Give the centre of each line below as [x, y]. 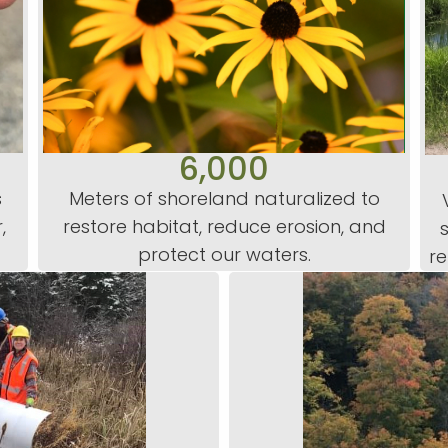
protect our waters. [224, 255]
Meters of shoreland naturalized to [224, 199]
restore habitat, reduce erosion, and [224, 227]
